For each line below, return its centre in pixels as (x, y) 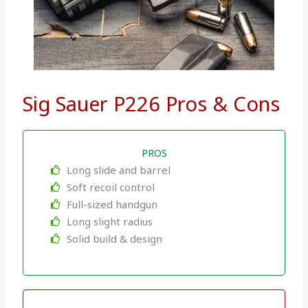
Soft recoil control (110, 187)
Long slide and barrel (118, 169)
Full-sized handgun (112, 204)
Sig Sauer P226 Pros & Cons (152, 103)
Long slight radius (109, 221)
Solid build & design (114, 238)
